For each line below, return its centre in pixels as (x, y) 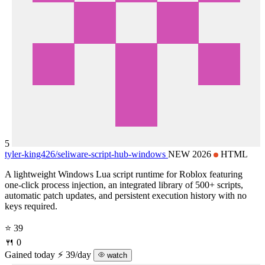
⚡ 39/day (75, 254)
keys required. (31, 206)
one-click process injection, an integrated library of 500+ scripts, (124, 185)
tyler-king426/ (31, 154)
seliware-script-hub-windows (112, 154)
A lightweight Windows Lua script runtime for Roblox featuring (124, 174)
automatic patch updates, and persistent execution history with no (126, 195)
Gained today (30, 254)
